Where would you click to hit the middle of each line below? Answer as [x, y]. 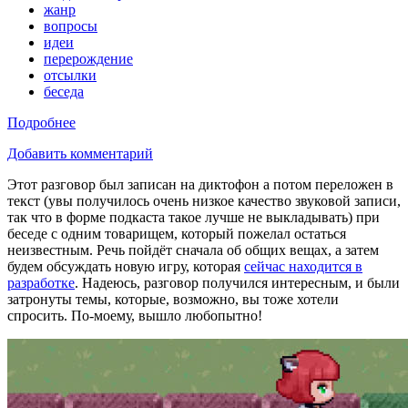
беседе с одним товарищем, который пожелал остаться [177, 233]
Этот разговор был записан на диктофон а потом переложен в [200, 184]
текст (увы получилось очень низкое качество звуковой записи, [204, 200]
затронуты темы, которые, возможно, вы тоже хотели [173, 299]
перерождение [88, 58]
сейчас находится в [303, 266]
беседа [64, 91]
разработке [41, 282]
